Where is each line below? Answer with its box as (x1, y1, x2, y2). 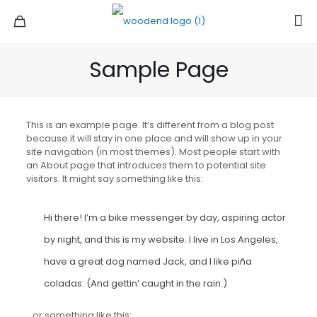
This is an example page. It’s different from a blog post (25, 118, 274, 132)
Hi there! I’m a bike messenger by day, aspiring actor (43, 211, 286, 224)
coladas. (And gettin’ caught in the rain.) (43, 277, 227, 290)
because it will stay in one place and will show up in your (25, 132, 282, 145)
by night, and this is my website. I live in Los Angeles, (43, 233, 278, 246)
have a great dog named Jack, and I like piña (43, 255, 252, 268)
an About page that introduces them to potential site (25, 158, 266, 172)
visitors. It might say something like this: (25, 172, 203, 185)
